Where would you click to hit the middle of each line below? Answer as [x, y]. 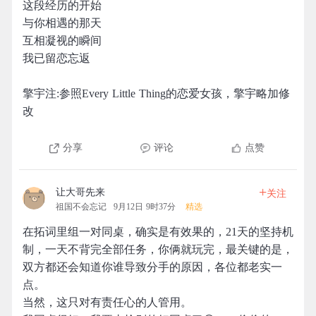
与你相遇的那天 [62, 23]
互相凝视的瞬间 [62, 41]
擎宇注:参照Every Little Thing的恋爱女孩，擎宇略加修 [156, 93]
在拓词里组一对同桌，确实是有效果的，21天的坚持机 [158, 232]
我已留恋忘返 [56, 58]
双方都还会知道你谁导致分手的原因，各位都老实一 [152, 267]
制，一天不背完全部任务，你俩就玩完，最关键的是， [158, 249]
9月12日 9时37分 [145, 207]
